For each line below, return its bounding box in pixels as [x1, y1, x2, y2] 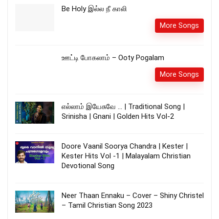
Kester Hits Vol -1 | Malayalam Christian [62, 152, 191, 161]
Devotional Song [62, 161, 114, 171]
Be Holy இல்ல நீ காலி [62, 4, 127, 14]
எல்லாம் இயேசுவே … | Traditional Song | [62, 102, 185, 111]
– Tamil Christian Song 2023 [62, 201, 153, 210]
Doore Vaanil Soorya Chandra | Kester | [62, 142, 188, 151]
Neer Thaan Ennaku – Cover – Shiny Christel [62, 191, 204, 200]
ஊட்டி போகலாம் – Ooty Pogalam [62, 53, 164, 63]
